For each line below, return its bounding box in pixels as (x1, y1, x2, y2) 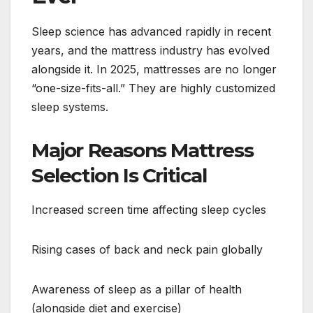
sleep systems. (31, 99, 108, 114)
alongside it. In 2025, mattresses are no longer (31, 61, 277, 76)
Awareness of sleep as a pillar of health (31, 282, 242, 296)
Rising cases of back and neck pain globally (31, 242, 263, 256)
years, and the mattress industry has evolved (31, 43, 270, 57)
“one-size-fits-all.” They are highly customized (31, 80, 275, 95)
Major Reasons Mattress (31, 138, 254, 162)
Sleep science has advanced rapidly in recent (31, 24, 271, 38)
